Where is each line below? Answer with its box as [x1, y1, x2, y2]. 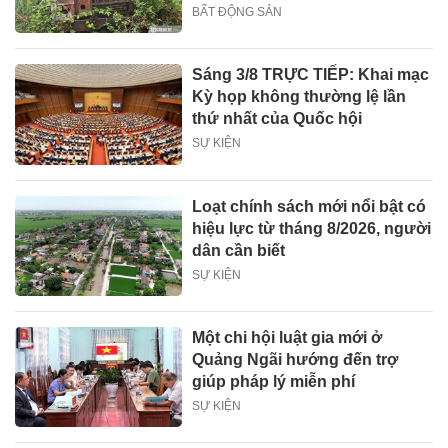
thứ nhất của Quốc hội [192, 110, 363, 128]
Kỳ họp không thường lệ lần [192, 88, 407, 106]
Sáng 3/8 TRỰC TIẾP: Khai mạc [192, 66, 430, 84]
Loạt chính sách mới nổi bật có [192, 197, 427, 215]
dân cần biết [192, 241, 286, 259]
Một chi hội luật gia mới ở [192, 328, 383, 346]
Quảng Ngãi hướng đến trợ [192, 350, 399, 368]
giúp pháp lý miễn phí [192, 372, 356, 390]
